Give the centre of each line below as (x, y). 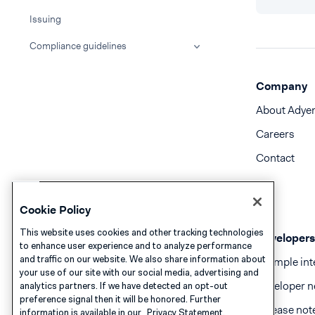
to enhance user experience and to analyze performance (136, 245)
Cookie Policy (55, 210)
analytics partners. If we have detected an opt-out (124, 285)
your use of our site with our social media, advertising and (139, 272)
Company (282, 86)
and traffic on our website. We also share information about (143, 259)
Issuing (45, 19)
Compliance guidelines (78, 46)
